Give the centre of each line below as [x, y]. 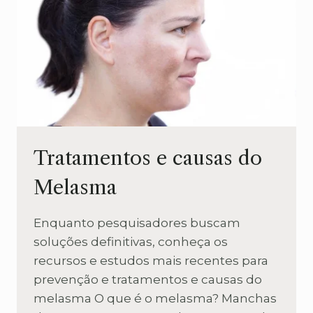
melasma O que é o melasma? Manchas [155, 298]
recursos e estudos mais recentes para [151, 260]
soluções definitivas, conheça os [131, 241]
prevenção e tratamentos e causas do [148, 279]
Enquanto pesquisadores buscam [137, 223]
